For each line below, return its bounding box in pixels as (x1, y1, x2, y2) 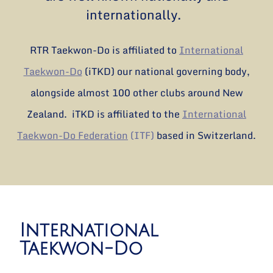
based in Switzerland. (154, 127, 256, 143)
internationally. (86, 4, 187, 26)
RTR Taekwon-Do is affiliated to (30, 41, 179, 58)
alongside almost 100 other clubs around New (30, 84, 243, 101)
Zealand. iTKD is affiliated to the (27, 105, 182, 122)
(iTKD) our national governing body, (82, 63, 250, 79)
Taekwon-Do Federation (17, 127, 128, 143)
